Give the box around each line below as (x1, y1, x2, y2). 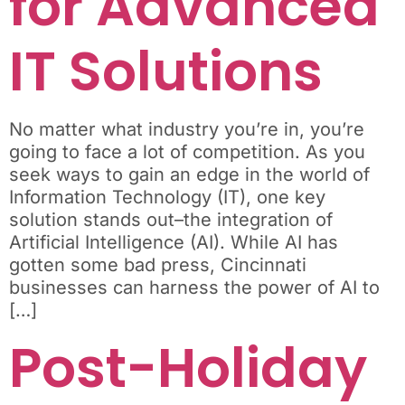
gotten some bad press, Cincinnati (9, 254, 306, 277)
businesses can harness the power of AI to (9, 277, 380, 299)
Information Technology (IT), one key (9, 186, 325, 209)
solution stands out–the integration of (9, 209, 333, 231)
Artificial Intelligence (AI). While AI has (9, 231, 338, 254)
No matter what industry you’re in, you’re (9, 118, 364, 141)
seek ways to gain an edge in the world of (9, 164, 370, 186)
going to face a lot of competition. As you (9, 141, 365, 164)
